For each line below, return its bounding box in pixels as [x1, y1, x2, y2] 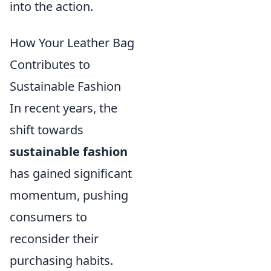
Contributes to [10, 56, 90, 73]
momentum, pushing [10, 187, 128, 204]
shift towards [10, 122, 83, 139]
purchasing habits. [10, 252, 113, 269]
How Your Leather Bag [10, 34, 134, 51]
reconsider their [10, 230, 99, 247]
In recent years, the [10, 100, 117, 117]
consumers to [10, 209, 87, 226]
